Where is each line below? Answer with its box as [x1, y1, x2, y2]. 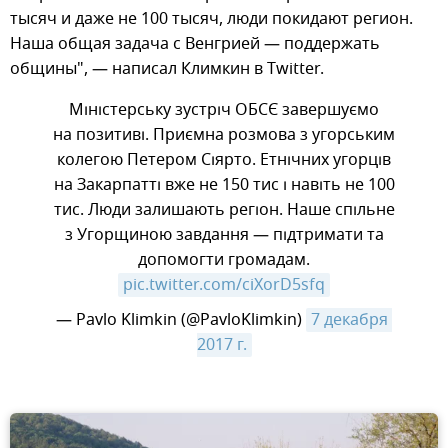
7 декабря [311, 308, 388, 333]
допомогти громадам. [138, 248, 310, 273]
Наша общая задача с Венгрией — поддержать [10, 32, 380, 57]
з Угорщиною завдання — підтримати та [64, 223, 384, 248]
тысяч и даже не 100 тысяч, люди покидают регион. [10, 7, 413, 32]
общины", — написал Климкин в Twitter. [10, 57, 324, 82]
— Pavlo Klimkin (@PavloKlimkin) [56, 308, 306, 333]
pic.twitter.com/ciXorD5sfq [123, 273, 325, 298]
